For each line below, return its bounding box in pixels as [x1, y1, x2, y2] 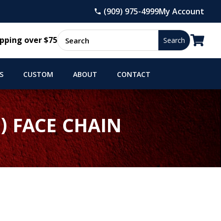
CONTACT [116, 69, 150, 81]
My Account [159, 5, 205, 17]
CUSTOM [23, 69, 53, 81]
